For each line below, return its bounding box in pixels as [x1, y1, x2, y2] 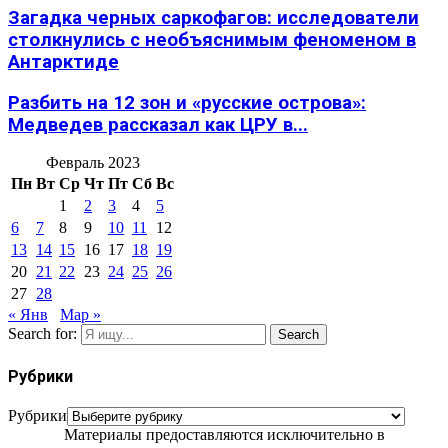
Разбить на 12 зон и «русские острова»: [8, 91, 366, 114]
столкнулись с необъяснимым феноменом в [8, 28, 416, 51]
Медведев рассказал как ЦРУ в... [8, 113, 308, 136]
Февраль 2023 [45, 154, 140, 172]
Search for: [8, 325, 77, 343]
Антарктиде [8, 50, 119, 73]
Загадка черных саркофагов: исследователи [8, 6, 419, 29]
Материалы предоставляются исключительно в [63, 425, 385, 443]
